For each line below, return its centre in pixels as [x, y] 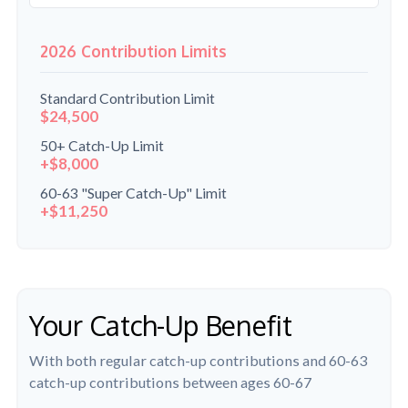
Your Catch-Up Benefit [161, 326]
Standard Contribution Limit [127, 98]
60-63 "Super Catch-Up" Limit [133, 193]
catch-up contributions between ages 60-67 [170, 382]
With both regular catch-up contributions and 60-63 [198, 361]
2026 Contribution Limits [133, 51]
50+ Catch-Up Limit [102, 146]
